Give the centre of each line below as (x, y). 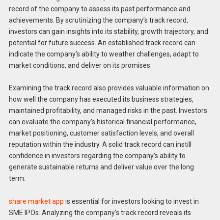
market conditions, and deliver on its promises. (80, 65)
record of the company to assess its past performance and (99, 9)
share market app (36, 202)
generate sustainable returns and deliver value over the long (101, 167)
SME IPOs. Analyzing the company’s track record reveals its (100, 213)
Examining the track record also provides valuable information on (109, 88)
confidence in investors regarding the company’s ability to (97, 156)
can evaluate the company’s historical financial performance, (102, 122)
